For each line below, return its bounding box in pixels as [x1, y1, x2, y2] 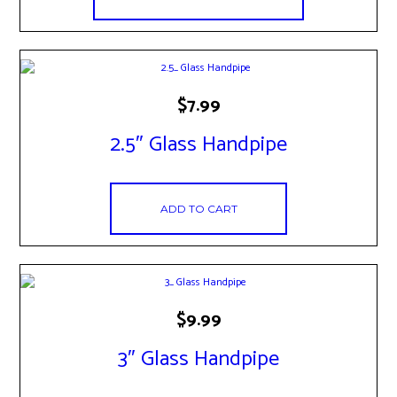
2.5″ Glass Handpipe [110, 127, 287, 162]
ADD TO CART [160, 201, 237, 215]
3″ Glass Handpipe [118, 341, 279, 377]
